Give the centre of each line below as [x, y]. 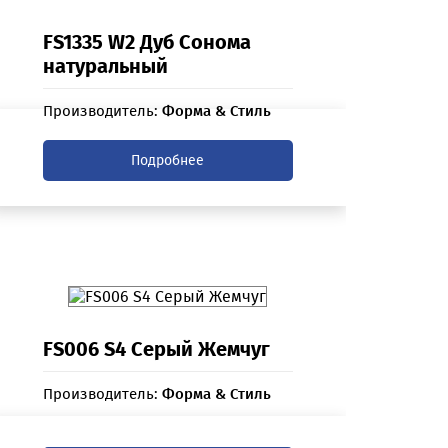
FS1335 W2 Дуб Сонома [146, 42]
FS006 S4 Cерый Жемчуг [156, 349]
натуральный [105, 66]
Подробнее [168, 161]
